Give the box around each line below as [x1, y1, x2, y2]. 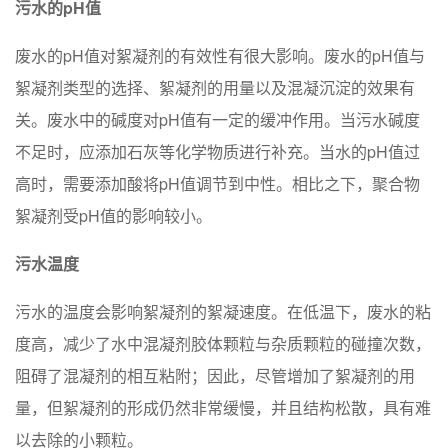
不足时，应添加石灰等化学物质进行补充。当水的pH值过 [15, 140, 420, 164]
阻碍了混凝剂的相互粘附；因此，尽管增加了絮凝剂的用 [15, 364, 415, 388]
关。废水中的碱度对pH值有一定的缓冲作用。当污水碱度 [15, 108, 420, 132]
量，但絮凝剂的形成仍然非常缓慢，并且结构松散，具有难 [15, 396, 431, 420]
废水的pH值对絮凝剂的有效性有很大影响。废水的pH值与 [15, 44, 425, 68]
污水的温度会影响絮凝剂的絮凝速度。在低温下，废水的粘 [15, 300, 431, 324]
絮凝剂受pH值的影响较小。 [15, 204, 212, 228]
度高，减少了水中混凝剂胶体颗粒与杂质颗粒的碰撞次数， [15, 332, 431, 356]
